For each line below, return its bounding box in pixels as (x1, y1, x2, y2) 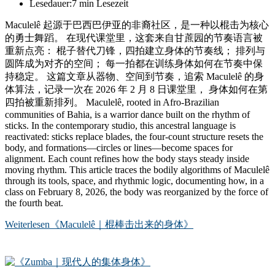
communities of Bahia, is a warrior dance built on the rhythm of (5, 109, 250, 120)
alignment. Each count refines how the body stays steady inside (5, 153, 249, 165)
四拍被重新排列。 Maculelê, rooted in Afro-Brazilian (5, 97, 219, 108)
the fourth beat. (5, 198, 63, 209)
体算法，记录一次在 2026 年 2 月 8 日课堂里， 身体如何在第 (5, 84, 268, 95)
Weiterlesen (5, 219, 50, 230)
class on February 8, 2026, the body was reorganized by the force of (5, 187, 268, 198)
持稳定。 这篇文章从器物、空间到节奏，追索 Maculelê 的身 (5, 71, 264, 82)
